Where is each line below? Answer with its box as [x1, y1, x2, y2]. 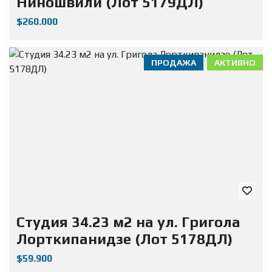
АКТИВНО [214, 58, 256, 68]
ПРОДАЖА [151, 58, 196, 68]
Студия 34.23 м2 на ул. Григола [16, 213, 240, 230]
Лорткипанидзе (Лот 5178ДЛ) [16, 230, 233, 247]
